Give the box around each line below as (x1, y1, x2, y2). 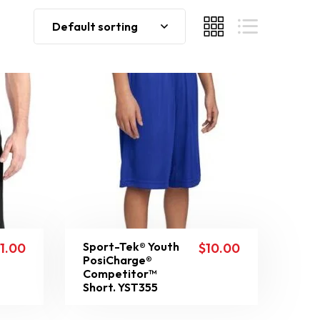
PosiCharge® (82, 252, 152, 267)
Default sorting (52, 19, 138, 34)
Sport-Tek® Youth (82, 239, 179, 254)
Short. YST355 (82, 279, 158, 294)
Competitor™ (82, 266, 156, 281)
